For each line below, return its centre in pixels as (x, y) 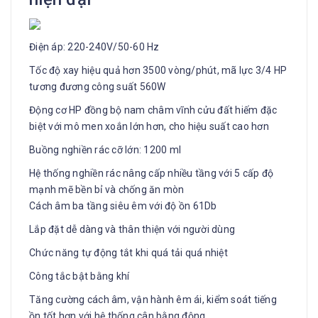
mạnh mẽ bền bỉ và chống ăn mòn (107, 189)
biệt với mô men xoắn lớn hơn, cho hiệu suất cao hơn (149, 126)
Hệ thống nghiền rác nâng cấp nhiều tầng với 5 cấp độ (151, 173)
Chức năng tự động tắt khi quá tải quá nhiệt (128, 252)
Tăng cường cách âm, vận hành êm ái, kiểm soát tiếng (153, 299)
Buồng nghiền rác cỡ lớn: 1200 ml (105, 149)
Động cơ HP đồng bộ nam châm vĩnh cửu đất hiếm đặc (153, 110)
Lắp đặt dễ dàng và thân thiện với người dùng (132, 229)
